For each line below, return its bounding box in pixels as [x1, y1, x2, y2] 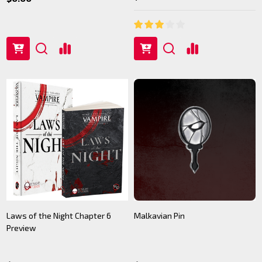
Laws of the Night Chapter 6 [6, 211, 111, 220]
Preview [6, 223, 36, 233]
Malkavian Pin [134, 211, 185, 220]
